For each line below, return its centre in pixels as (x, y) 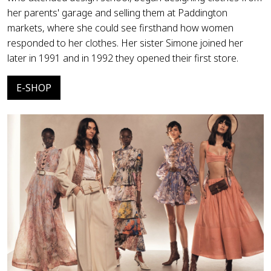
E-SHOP (34, 87)
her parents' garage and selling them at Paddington (117, 12)
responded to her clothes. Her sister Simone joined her (125, 43)
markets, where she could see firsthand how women (120, 28)
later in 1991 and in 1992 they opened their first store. (123, 58)
